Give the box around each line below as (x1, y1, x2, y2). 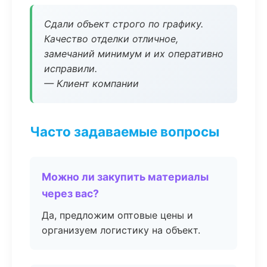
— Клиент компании (44, 77, 139, 89)
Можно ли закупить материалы (42, 170, 209, 183)
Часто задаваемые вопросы (30, 123, 219, 139)
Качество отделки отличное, (44, 33, 178, 45)
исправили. (44, 63, 97, 74)
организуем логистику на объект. (42, 224, 200, 236)
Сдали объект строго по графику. (44, 18, 203, 30)
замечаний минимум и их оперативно (44, 48, 223, 60)
